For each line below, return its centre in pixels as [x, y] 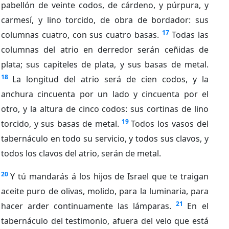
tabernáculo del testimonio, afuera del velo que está [105, 221]
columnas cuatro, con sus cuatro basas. [80, 35]
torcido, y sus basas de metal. [60, 123]
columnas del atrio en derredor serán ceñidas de [105, 49]
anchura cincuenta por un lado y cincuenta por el [105, 94]
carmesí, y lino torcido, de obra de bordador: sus [105, 20]
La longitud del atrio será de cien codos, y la [110, 79]
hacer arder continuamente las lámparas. [86, 206]
